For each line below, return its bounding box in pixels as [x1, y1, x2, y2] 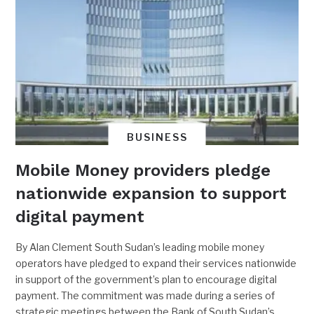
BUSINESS [126, 130, 188, 143]
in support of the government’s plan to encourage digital [15, 273, 278, 285]
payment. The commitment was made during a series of [15, 289, 275, 301]
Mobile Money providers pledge [15, 160, 271, 180]
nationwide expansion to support [15, 183, 287, 203]
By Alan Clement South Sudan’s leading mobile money [15, 240, 265, 253]
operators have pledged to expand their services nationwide [15, 257, 297, 269]
